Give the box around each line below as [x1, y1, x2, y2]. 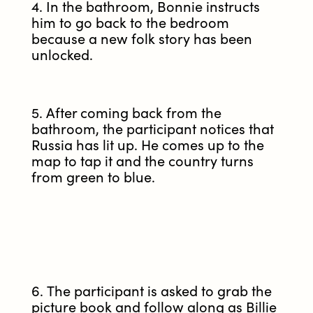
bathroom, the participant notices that [31, 122, 274, 138]
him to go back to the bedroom [31, 15, 229, 32]
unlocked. [31, 48, 93, 64]
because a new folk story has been [31, 31, 252, 48]
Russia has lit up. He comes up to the [31, 138, 264, 154]
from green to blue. [31, 170, 155, 187]
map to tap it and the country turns [31, 154, 254, 170]
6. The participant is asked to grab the [31, 284, 272, 300]
